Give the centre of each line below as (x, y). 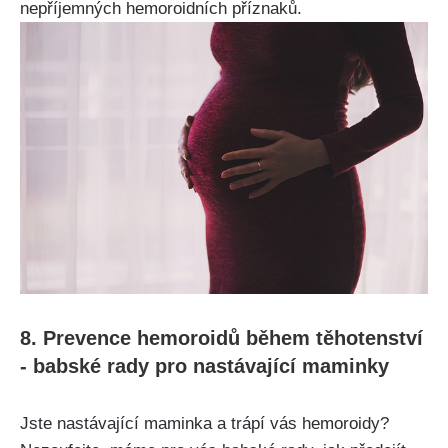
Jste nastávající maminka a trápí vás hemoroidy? (204, 423)
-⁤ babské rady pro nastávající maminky (204, 365)
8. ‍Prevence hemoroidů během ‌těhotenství (221, 337)
